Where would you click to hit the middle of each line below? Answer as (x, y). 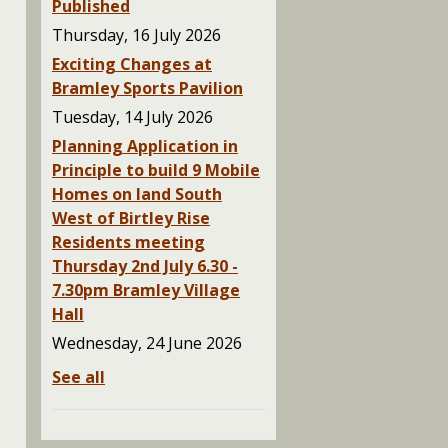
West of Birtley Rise (131, 217)
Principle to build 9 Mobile (156, 169)
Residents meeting (128, 241)
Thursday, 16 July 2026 (136, 34)
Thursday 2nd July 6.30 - (145, 265)
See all (78, 376)
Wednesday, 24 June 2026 (147, 342)
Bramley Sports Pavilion (147, 87)
